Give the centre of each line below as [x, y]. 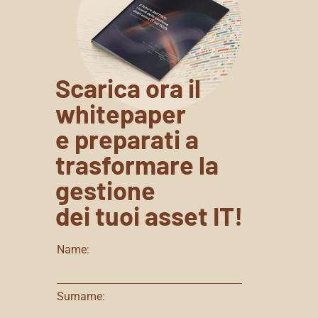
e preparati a [127, 138]
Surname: [81, 297]
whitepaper [120, 113]
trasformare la [137, 164]
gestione [105, 190]
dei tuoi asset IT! [149, 215]
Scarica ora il [128, 87]
